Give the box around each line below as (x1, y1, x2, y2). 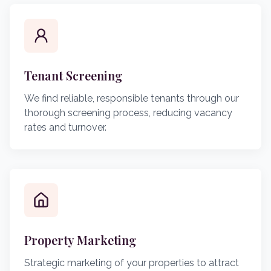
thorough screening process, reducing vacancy (24, 107, 232, 119)
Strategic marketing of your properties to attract (24, 257, 239, 269)
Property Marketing (24, 232, 136, 248)
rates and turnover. (24, 122, 106, 133)
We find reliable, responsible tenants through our (24, 93, 239, 104)
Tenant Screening (24, 67, 122, 83)
